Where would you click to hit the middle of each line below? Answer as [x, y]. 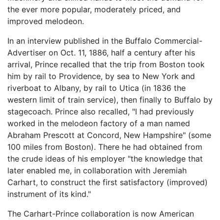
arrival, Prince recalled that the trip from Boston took [106, 65]
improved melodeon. [46, 21]
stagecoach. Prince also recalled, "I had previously [101, 112]
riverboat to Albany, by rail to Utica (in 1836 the [96, 88]
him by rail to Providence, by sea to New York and [101, 76]
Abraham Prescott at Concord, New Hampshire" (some [109, 135]
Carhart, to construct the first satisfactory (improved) [108, 182]
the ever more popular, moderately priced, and [94, 10]
